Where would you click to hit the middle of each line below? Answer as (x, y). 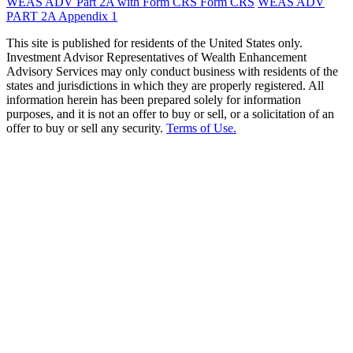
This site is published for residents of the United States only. (154, 43)
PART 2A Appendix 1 (62, 16)
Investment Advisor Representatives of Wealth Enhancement (156, 57)
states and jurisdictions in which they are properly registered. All (165, 85)
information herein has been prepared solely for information (154, 99)
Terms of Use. (201, 128)
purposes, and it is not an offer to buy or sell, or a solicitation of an (170, 113)
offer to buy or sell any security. (86, 128)
